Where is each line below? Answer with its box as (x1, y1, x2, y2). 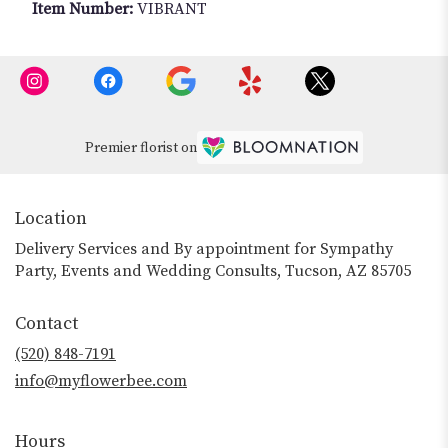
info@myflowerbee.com (15, 370, 187, 391)
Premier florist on (85, 139, 197, 158)
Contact (15, 311, 78, 335)
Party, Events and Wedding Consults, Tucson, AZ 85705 (15, 260, 411, 281)
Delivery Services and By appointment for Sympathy (15, 238, 393, 259)
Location (15, 206, 87, 230)
